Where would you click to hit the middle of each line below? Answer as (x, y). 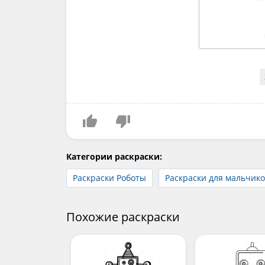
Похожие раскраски (123, 216)
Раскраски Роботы (109, 177)
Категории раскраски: (114, 156)
